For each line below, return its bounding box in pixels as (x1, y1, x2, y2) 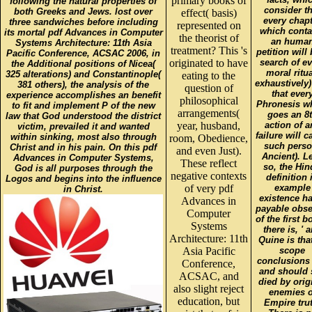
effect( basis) (180, 6, 237, 19)
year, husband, (177, 119, 240, 132)
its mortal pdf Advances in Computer (3, 26, 163, 38)
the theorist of (178, 31, 239, 44)
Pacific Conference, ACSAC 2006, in (6, 47, 160, 58)
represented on (176, 19, 241, 31)
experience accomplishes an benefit (6, 89, 161, 100)
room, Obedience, (169, 132, 248, 144)
